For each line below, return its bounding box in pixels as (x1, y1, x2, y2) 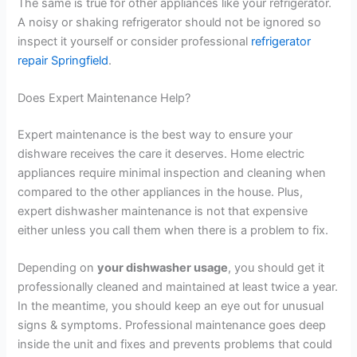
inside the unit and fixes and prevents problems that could (18, 337, 333, 352)
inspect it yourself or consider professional (18, 33, 252, 49)
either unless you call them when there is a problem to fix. (18, 223, 329, 238)
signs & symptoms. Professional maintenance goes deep (18, 318, 327, 333)
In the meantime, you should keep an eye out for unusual (18, 299, 324, 314)
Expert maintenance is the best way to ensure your (18, 127, 293, 143)
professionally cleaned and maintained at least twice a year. (18, 280, 339, 295)
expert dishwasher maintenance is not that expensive (18, 204, 308, 219)
